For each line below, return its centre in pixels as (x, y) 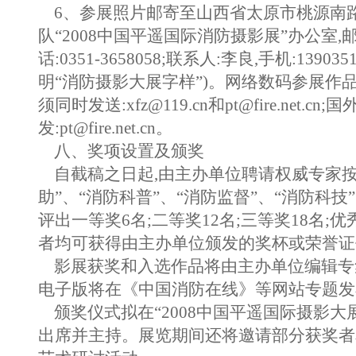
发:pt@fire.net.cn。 (105, 128)
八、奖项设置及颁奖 (121, 151)
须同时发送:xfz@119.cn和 (131, 105)
